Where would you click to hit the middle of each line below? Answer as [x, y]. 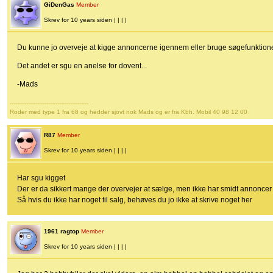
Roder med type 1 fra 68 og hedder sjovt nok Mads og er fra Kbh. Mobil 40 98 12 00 [129, 112]
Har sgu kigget [41, 178]
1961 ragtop [62, 232]
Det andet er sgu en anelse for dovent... [82, 66]
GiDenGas [59, 5]
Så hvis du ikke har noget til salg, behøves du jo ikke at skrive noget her [135, 200]
